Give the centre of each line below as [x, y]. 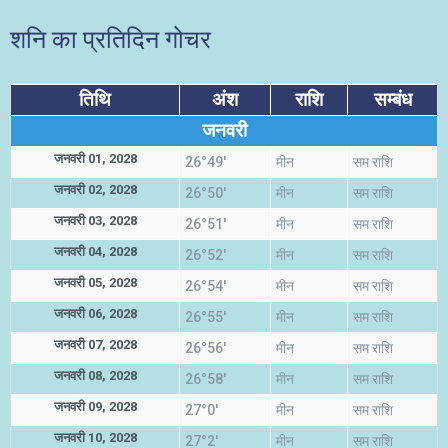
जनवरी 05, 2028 [95, 282]
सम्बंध [392, 99]
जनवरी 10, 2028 [95, 437]
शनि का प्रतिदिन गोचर [110, 39]
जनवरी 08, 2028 [95, 375]
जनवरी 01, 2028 [95, 158]
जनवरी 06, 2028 [95, 313]
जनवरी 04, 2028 [95, 251]
